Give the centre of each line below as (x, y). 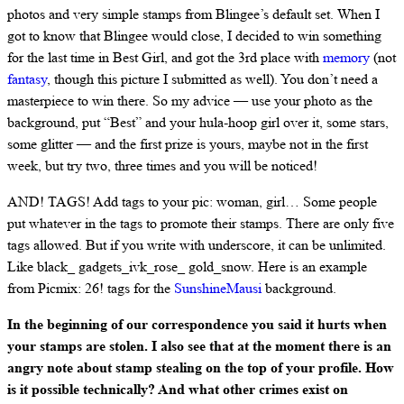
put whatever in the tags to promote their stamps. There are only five (201, 223)
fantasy (27, 78)
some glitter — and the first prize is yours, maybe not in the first (188, 143)
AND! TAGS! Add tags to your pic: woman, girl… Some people (192, 201)
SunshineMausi (218, 288)
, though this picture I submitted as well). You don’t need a (212, 78)
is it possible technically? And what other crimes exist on (178, 389)
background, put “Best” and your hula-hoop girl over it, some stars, (198, 122)
